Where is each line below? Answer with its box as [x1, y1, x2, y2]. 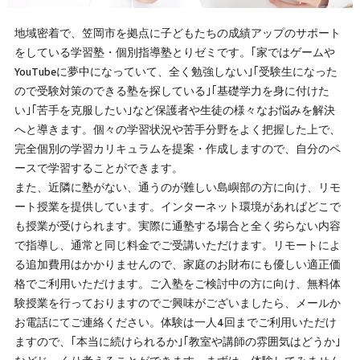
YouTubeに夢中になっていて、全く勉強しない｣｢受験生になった [14, 63, 337, 82]
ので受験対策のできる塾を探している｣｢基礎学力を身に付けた [14, 83, 329, 101]
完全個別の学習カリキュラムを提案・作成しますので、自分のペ [14, 141, 341, 159]
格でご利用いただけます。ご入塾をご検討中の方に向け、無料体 [14, 276, 341, 294]
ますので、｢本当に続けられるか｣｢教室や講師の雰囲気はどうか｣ [14, 333, 341, 352]
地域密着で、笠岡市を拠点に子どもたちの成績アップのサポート [14, 25, 341, 43]
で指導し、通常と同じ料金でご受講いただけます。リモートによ [14, 237, 341, 256]
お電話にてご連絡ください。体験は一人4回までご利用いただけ [14, 314, 337, 333]
